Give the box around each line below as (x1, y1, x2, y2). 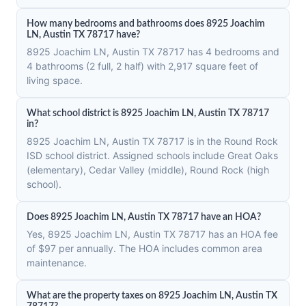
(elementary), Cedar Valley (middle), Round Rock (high (27, 164, 269, 176)
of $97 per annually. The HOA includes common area (27, 242, 262, 254)
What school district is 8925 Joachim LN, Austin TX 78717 (27, 109, 269, 118)
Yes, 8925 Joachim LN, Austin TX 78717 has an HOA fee (27, 228, 278, 240)
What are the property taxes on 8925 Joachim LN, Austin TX (27, 291, 277, 301)
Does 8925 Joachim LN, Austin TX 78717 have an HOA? (27, 212, 261, 222)
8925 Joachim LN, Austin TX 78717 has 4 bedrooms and (27, 46, 279, 57)
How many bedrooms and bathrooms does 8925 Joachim (27, 19, 265, 29)
